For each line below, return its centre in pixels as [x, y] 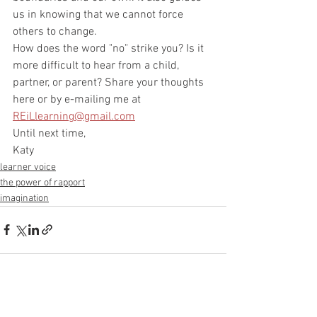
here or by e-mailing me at [78, 99]
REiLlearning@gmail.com [74, 116]
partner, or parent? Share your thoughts [110, 82]
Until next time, [49, 133]
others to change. [56, 31]
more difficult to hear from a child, [97, 65]
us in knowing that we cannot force [99, 15]
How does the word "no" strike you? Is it [110, 48]
